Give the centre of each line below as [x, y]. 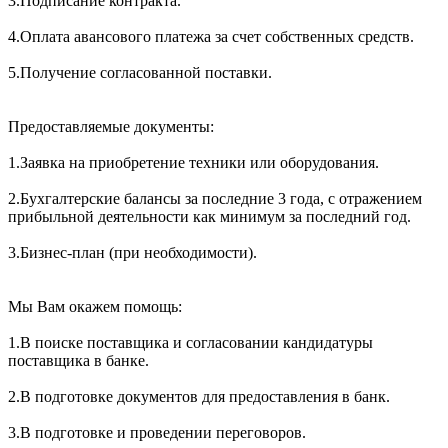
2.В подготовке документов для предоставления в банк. [199, 396]
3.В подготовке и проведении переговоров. [157, 432]
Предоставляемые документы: [111, 126]
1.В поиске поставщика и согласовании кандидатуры [190, 342]
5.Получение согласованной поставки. [140, 72]
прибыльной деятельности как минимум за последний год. [209, 216]
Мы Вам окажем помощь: [95, 306]
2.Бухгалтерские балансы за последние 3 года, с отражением [215, 198]
